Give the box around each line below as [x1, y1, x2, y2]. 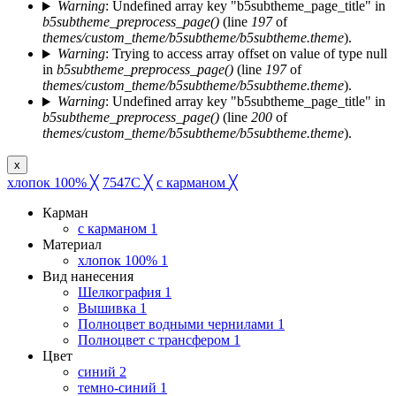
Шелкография [78, 285, 164, 301]
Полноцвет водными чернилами [78, 316, 278, 332]
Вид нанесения [42, 269, 133, 285]
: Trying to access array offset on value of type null [104, 46, 387, 62]
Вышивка [78, 301, 140, 316]
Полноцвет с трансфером [78, 332, 233, 348]
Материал [42, 237, 102, 253]
